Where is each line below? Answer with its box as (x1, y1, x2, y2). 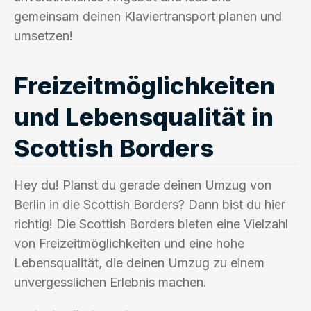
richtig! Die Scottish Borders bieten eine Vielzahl (14, 216, 288, 231)
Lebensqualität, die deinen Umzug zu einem (14, 255, 264, 270)
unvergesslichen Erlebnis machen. (14, 274, 207, 289)
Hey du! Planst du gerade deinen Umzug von (14, 177, 271, 192)
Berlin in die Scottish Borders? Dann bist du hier (14, 196, 285, 212)
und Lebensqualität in (14, 101, 274, 131)
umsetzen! (14, 28, 73, 43)
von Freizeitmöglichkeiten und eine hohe (14, 235, 244, 251)
